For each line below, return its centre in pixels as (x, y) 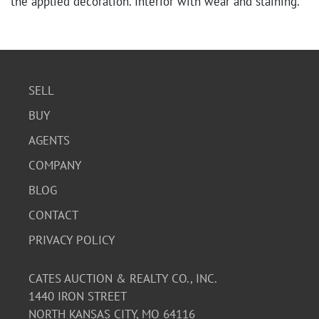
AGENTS (49, 140)
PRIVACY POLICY (72, 240)
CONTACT (53, 215)
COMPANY (55, 165)
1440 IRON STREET (78, 296)
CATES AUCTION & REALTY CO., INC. (123, 278)
